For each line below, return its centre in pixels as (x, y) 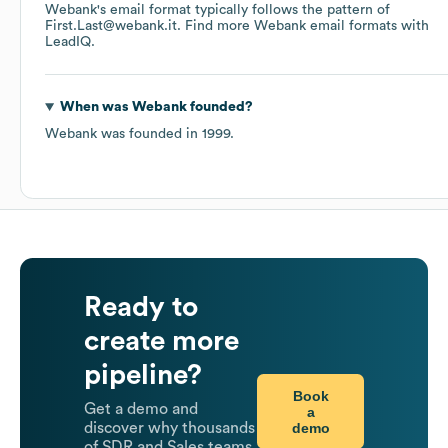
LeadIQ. (70, 42)
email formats (351, 26)
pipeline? (143, 375)
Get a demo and (141, 409)
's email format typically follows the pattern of (243, 10)
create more (161, 341)
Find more (219, 26)
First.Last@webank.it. (115, 26)
